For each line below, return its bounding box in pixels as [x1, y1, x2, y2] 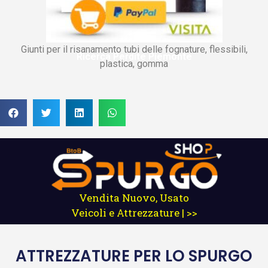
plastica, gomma [100, 57, 168, 69]
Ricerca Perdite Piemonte [76, 50, 192, 62]
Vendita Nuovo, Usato [79, 190, 189, 205]
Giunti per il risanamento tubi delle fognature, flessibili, [20, 43, 248, 55]
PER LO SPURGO [133, 245, 252, 267]
